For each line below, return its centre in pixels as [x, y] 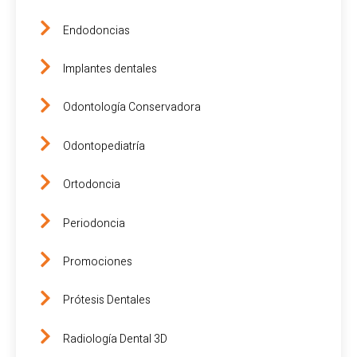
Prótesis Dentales [107, 300]
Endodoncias [96, 30]
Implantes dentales [110, 69]
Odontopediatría [104, 146]
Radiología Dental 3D [115, 339]
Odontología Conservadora [132, 108]
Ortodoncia [92, 185]
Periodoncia [94, 223]
